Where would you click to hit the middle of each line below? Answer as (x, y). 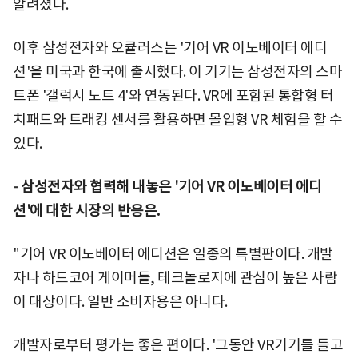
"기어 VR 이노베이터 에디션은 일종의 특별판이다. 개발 (173, 253)
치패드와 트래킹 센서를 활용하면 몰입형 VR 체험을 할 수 (177, 119)
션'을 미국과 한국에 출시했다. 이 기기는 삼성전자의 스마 (177, 71)
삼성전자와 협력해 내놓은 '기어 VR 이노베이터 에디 (170, 186)
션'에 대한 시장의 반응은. (86, 210)
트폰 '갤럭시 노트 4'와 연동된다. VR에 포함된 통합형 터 (173, 95)
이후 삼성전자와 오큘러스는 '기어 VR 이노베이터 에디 (170, 47)
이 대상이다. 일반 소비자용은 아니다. (120, 301)
